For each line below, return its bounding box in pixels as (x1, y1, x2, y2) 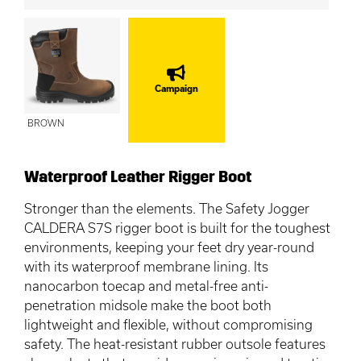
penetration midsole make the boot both (24, 297, 272, 313)
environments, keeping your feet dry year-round (24, 239, 314, 255)
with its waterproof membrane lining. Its (24, 259, 268, 275)
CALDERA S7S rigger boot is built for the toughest (24, 220, 330, 236)
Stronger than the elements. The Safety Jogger (24, 201, 309, 217)
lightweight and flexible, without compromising (24, 317, 313, 333)
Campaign (154, 83, 198, 94)
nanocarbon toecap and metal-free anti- (24, 278, 268, 294)
